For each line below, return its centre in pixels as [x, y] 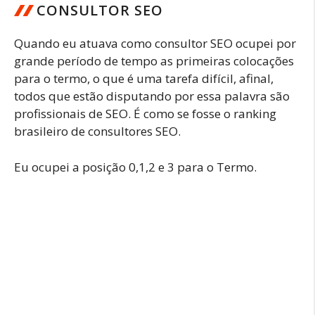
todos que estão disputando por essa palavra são [152, 96]
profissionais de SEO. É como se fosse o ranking [145, 114]
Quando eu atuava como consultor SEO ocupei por [155, 43]
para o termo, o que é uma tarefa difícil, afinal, [144, 78]
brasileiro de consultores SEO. [97, 131]
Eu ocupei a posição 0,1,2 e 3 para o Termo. [135, 167]
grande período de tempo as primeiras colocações [154, 61]
